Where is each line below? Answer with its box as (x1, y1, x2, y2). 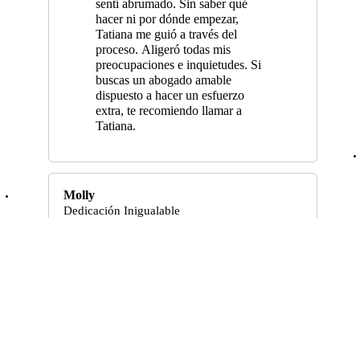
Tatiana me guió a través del (95, 27, 237, 42)
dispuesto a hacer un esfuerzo (95, 88, 244, 103)
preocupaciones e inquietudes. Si (95, 57, 261, 72)
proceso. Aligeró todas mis (95, 42, 231, 57)
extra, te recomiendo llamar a (95, 103, 242, 118)
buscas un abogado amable (95, 72, 231, 88)
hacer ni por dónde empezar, (95, 11, 239, 27)
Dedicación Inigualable (63, 202, 180, 217)
